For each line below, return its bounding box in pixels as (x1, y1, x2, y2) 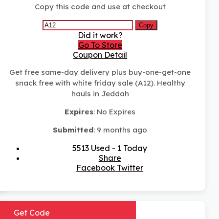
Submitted (53, 125, 94, 135)
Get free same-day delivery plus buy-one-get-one (9, 67, 191, 77)
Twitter (115, 163, 144, 173)
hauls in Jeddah (71, 89, 129, 99)
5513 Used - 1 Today (72, 143, 148, 153)
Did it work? (77, 30, 123, 41)
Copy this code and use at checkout (34, 2, 166, 12)
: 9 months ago (93, 125, 148, 135)
